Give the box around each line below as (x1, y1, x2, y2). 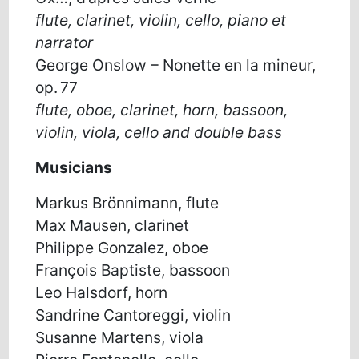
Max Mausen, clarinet (35, 215, 190, 235)
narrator (35, 32, 94, 52)
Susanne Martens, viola (35, 327, 204, 347)
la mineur (246, 54, 313, 75)
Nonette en (163, 54, 247, 75)
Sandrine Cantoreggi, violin (35, 305, 232, 325)
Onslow (92, 54, 147, 75)
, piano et (220, 10, 287, 30)
